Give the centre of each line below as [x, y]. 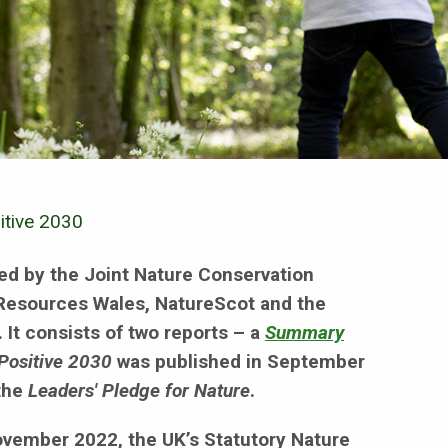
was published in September [238, 361]
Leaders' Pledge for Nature [139, 390]
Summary [304, 332]
